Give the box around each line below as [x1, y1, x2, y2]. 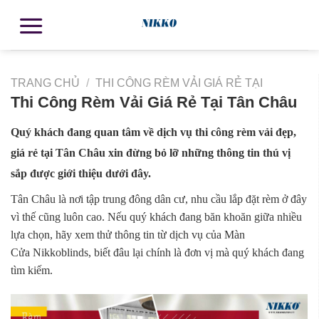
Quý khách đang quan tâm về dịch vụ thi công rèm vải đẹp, [11, 126, 296, 139]
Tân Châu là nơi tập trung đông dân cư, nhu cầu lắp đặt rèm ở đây [11, 193, 307, 206]
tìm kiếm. [11, 264, 53, 277]
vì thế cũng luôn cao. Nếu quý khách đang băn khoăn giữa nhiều [11, 211, 302, 224]
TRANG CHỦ [11, 77, 80, 89]
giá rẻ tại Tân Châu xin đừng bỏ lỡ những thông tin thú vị [11, 147, 291, 159]
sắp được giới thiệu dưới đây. [11, 167, 151, 180]
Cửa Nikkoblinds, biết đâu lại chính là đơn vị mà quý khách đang [11, 246, 304, 259]
